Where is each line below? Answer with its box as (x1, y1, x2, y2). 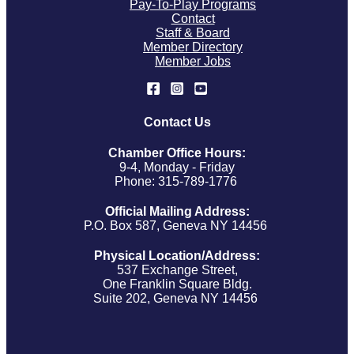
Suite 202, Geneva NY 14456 (93, 292, 261, 305)
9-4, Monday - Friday (119, 160, 235, 174)
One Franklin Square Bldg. (102, 277, 252, 291)
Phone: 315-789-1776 (114, 175, 240, 188)
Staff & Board (156, 26, 230, 40)
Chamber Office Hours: (108, 146, 246, 160)
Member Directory (143, 40, 243, 55)
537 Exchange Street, (116, 263, 238, 277)
